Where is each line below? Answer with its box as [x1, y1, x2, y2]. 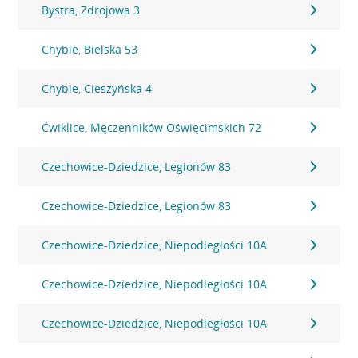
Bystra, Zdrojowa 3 [42, 2, 141, 18]
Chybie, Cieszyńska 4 [42, 81, 153, 96]
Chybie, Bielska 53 [42, 42, 138, 57]
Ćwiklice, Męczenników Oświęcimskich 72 [42, 120, 262, 135]
